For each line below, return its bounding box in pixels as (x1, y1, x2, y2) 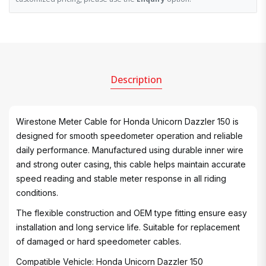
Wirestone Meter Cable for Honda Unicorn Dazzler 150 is (16, 116, 239, 126)
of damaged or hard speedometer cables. (16, 236, 181, 246)
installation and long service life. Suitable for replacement (16, 222, 240, 232)
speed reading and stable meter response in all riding (16, 173, 226, 183)
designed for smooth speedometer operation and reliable (16, 131, 243, 141)
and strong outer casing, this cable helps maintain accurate (16, 159, 246, 169)
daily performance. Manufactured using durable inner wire (16, 145, 243, 155)
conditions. (16, 188, 58, 198)
